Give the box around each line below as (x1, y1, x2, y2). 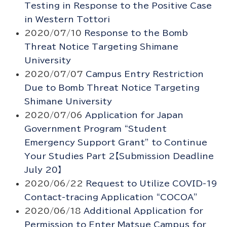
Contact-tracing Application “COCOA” (24, 193, 198, 202)
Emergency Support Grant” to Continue (24, 138, 207, 147)
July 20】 (24, 166, 62, 174)
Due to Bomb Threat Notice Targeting (24, 84, 200, 92)
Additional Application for (83, 207, 203, 215)
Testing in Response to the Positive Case (24, 2, 212, 10)
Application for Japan (85, 111, 183, 120)
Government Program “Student (24, 125, 167, 133)
